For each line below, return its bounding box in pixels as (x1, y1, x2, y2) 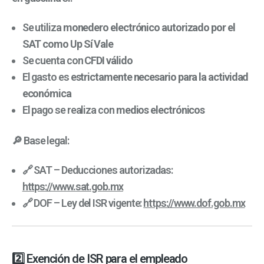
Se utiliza (22, 21, 63, 34)
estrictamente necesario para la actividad (70, 70, 249, 83)
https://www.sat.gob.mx (22, 180, 123, 193)
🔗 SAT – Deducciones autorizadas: (22, 164, 173, 177)
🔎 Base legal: (12, 134, 69, 147)
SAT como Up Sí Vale (22, 37, 114, 50)
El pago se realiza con (22, 103, 116, 116)
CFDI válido (84, 54, 133, 67)
